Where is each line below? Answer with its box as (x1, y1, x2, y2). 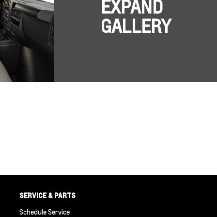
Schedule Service (19, 207, 70, 216)
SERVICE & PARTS (19, 191, 76, 200)
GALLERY (100, 15, 171, 38)
